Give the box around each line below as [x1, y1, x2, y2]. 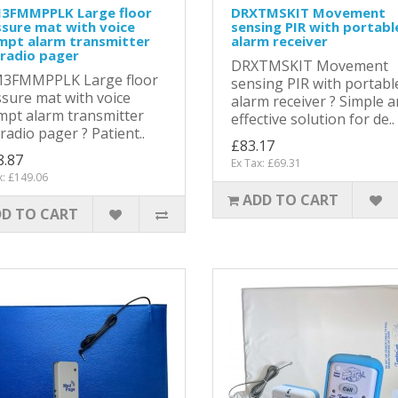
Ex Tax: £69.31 [231, 155, 301, 171]
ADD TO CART [242, 189, 338, 210]
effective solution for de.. [231, 108, 394, 129]
